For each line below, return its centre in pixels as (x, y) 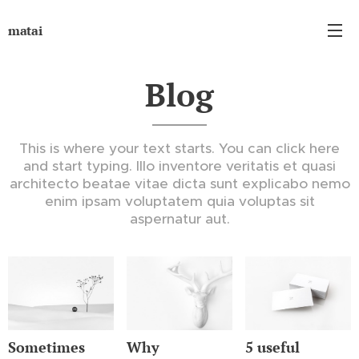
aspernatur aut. (179, 219)
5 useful (272, 347)
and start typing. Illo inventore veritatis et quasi (179, 166)
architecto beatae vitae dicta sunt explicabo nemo (179, 184)
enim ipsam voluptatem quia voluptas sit (179, 201)
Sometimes (46, 347)
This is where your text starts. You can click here (179, 148)
